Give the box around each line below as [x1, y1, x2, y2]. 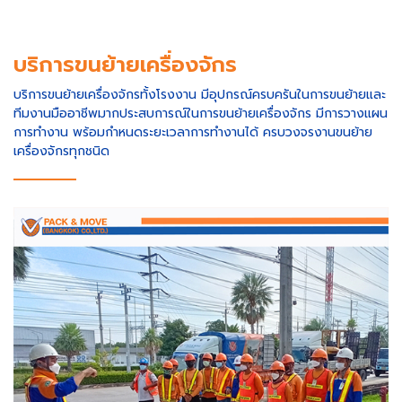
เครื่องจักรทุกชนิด [13, 141, 109, 161]
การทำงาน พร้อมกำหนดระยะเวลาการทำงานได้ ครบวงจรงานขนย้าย [13, 122, 372, 142]
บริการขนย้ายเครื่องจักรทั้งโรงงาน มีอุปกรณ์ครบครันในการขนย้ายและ [13, 84, 386, 104]
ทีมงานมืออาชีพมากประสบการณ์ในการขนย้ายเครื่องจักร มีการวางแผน [13, 103, 388, 123]
